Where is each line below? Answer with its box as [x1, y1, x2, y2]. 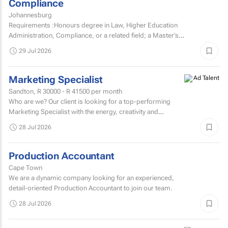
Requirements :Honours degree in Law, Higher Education [9, 21, 178, 29]
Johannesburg [9, 11, 52, 19]
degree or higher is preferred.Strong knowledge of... [9, 41, 166, 49]
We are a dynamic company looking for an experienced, [9, 174, 174, 182]
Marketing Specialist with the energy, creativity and [9, 107, 158, 116]
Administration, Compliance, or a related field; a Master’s [9, 31, 179, 39]
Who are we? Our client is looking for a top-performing [9, 97, 170, 105]
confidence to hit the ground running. [9, 118, 118, 126]
